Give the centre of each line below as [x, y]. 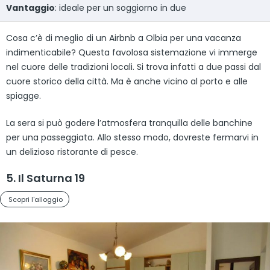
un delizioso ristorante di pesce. [72, 152]
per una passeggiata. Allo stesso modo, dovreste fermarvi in [132, 137]
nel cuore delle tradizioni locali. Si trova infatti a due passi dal [133, 67]
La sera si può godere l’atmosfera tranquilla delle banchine [129, 123]
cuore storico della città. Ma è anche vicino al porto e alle [127, 81]
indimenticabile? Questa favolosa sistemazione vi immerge [132, 52]
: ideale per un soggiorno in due [121, 8]
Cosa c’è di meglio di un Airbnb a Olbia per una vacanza [124, 38]
